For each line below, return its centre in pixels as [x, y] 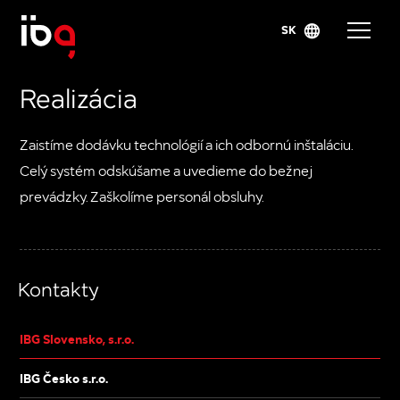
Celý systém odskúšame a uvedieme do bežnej [167, 170]
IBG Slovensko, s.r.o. [77, 339]
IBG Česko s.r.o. [64, 378]
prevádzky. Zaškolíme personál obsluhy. [142, 196]
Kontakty [59, 289]
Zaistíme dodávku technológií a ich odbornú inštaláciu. [187, 144]
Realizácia [79, 96]
